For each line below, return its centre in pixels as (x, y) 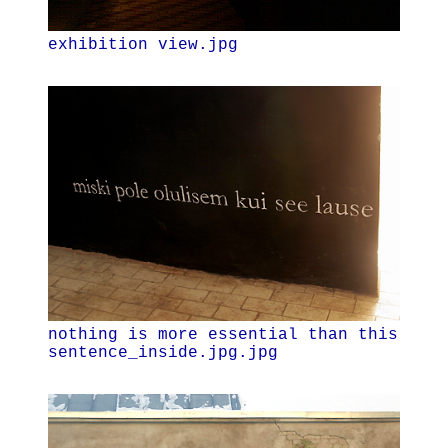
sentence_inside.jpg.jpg (163, 352)
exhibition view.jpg (143, 45)
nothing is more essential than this (223, 334)
